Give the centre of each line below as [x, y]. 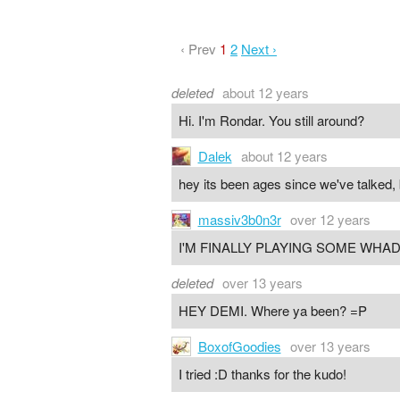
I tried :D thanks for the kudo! [262, 374]
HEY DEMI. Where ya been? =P [272, 311]
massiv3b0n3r [239, 219]
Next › [259, 48]
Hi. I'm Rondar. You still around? [271, 121]
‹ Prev [198, 48]
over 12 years [330, 219]
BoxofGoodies [239, 346]
